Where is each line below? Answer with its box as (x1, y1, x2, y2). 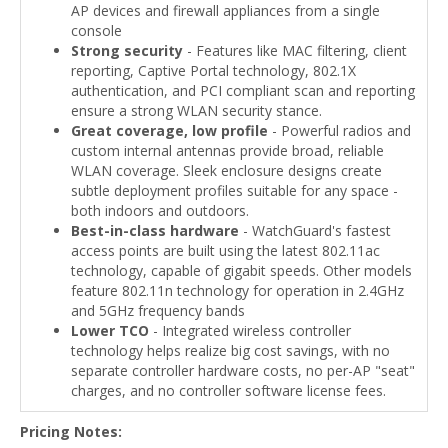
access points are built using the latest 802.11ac (71, 241, 380, 260)
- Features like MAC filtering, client (187, 41, 407, 60)
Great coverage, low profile (71, 121, 268, 140)
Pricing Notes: (20, 422, 122, 441)
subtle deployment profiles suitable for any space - (71, 181, 398, 200)
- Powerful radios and (268, 121, 411, 140)
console (71, 21, 122, 40)
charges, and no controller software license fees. (71, 381, 386, 400)
